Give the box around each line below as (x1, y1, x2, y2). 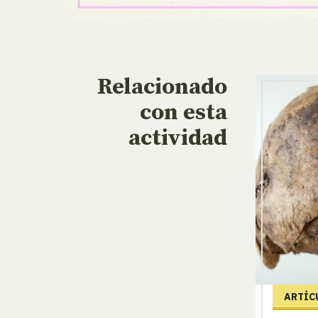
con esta (140, 99, 227, 128)
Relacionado (97, 73, 227, 102)
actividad (128, 124, 227, 153)
